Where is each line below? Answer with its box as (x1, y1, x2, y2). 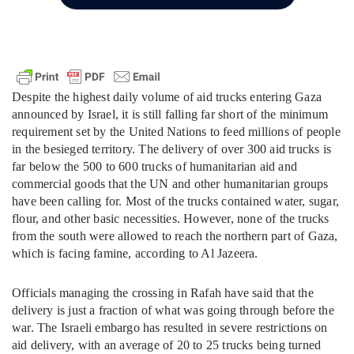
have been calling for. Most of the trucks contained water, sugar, (12, 194, 340, 208)
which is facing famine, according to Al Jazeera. (12, 247, 258, 260)
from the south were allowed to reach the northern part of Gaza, (12, 229, 338, 243)
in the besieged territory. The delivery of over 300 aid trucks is (12, 142, 332, 156)
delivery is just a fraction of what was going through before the (12, 303, 334, 317)
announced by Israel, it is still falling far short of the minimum (12, 107, 329, 121)
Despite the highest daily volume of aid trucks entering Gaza (12, 90, 322, 104)
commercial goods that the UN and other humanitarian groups (12, 177, 329, 190)
